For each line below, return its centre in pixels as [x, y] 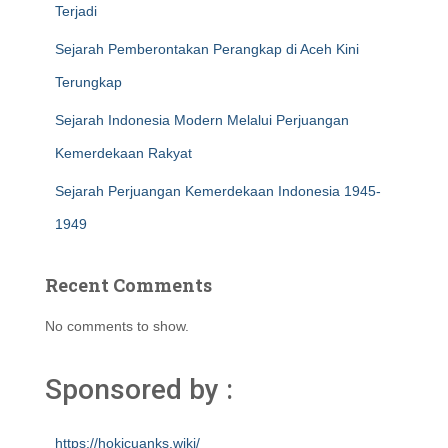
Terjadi [76, 11]
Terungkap [88, 82]
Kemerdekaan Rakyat [123, 153]
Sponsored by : [139, 389]
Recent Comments [128, 285]
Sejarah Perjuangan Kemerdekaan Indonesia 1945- [218, 191]
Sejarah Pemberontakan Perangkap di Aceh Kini [207, 49]
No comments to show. [117, 326]
